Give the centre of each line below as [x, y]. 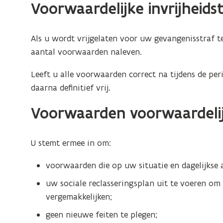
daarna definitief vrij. [71, 88]
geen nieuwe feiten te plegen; [102, 215]
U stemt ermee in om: [71, 143]
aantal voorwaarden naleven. [87, 52]
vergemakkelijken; [79, 197]
